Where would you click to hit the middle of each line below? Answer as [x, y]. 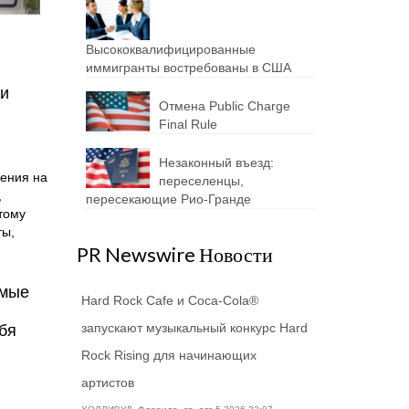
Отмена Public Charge [224, 105]
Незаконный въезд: [216, 162]
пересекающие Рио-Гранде [168, 199]
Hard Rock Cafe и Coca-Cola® [169, 300]
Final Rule [188, 124]
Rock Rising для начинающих [168, 355]
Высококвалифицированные [170, 49]
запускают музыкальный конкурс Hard [194, 327]
